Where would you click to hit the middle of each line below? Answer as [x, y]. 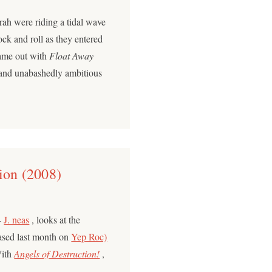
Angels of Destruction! [57, 253]
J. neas [17, 219]
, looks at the [55, 219]
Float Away [72, 55]
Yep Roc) [89, 236]
